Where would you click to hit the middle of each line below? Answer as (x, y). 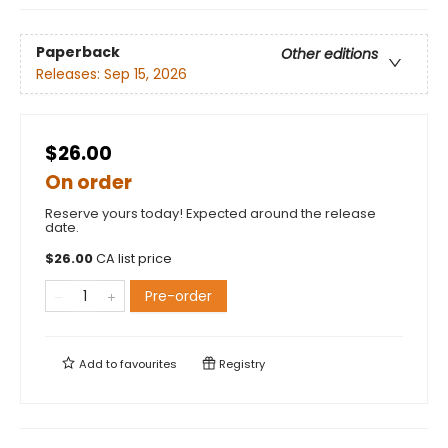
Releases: (70, 74)
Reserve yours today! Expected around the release (210, 214)
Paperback (78, 52)
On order (88, 183)
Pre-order (178, 296)
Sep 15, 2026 (145, 74)
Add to (98, 364)
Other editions (329, 54)
